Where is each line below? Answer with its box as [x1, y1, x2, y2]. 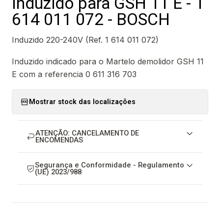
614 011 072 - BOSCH [12, 10, 170, 29]
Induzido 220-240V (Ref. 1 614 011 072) [12, 35, 159, 45]
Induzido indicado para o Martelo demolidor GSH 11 [12, 56, 204, 66]
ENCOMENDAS [35, 136, 83, 144]
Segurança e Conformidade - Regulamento [35, 161, 184, 169]
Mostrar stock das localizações [29, 97, 136, 106]
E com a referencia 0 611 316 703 [12, 69, 137, 79]
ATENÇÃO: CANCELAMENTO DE [35, 129, 139, 137]
